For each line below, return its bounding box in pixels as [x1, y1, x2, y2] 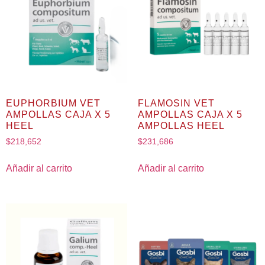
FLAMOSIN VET [137, 98, 215, 108]
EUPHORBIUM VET [6, 98, 101, 108]
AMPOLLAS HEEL [137, 120, 225, 131]
